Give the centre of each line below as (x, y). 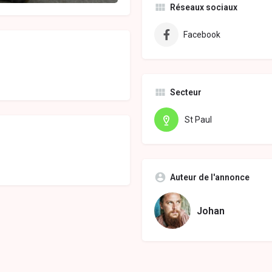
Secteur (186, 93)
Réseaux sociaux (204, 8)
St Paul (198, 120)
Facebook (202, 35)
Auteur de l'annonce (210, 178)
